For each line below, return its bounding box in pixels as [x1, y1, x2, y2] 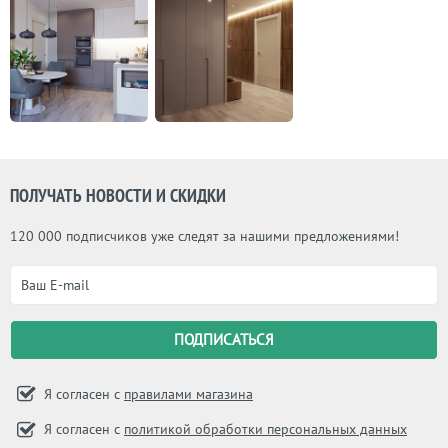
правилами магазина [124, 384, 253, 403]
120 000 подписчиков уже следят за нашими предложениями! [10, 226, 399, 245]
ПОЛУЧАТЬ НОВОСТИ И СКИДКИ [10, 183, 226, 207]
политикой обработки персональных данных [124, 420, 407, 439]
